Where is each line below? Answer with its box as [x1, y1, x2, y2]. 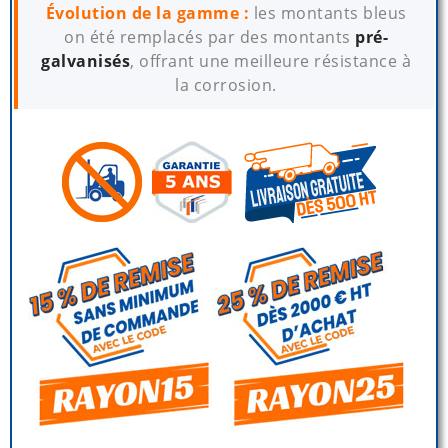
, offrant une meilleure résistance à [130, 49, 411, 72]
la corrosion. [175, 73, 277, 96]
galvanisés [41, 49, 130, 72]
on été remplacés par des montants [64, 25, 355, 48]
